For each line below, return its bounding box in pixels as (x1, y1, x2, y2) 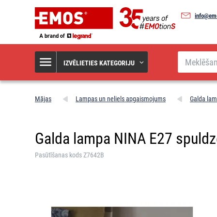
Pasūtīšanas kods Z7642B (35, 151, 104, 159)
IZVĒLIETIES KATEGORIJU (63, 59, 135, 67)
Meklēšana (177, 51, 207, 59)
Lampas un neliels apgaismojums (76, 94, 166, 103)
